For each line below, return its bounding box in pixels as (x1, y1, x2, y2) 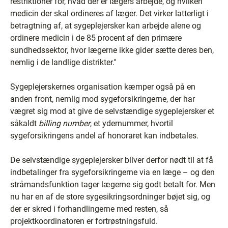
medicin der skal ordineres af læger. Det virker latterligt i (10, 8, 209, 18)
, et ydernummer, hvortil (90, 118, 173, 128)
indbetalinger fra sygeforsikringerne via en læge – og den (10, 167, 215, 177)
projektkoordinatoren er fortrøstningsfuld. (10, 216, 158, 226)
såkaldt (10, 118, 39, 128)
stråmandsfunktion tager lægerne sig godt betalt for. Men (10, 179, 215, 189)
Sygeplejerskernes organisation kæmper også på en (10, 81, 195, 92)
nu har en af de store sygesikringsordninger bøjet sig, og (10, 191, 210, 202)
